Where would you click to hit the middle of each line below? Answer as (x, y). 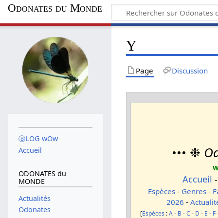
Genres (194, 191)
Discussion (190, 70)
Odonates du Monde (55, 8)
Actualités (34, 198)
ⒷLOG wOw (38, 139)
